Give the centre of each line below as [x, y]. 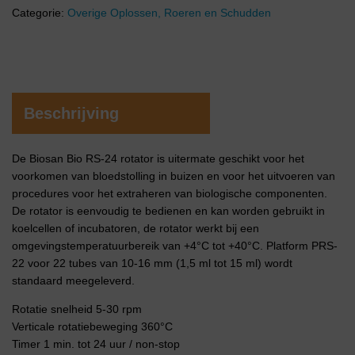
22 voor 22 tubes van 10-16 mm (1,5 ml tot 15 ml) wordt [152, 263]
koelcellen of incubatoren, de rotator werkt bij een [136, 228]
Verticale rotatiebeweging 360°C [92, 326]
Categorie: [40, 13]
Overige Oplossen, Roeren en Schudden [169, 13]
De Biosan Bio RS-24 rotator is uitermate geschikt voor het [158, 158]
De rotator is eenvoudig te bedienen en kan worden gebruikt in [168, 211]
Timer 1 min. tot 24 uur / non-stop [96, 344]
